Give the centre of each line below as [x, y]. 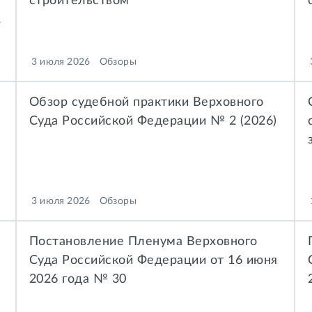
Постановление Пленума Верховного [143, 241]
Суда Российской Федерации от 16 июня [153, 260]
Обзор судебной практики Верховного [146, 102]
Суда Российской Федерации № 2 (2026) [153, 120]
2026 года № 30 [78, 279]
